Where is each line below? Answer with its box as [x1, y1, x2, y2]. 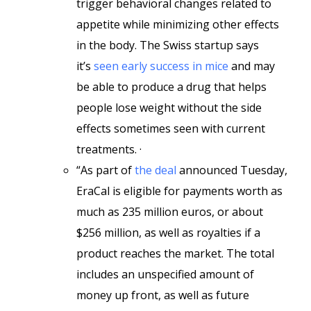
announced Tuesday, [176, 162, 287, 178]
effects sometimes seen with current [76, 121, 265, 136]
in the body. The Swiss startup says [76, 37, 259, 53]
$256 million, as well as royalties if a [76, 225, 260, 240]
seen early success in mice [94, 58, 228, 74]
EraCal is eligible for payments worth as [76, 183, 283, 199]
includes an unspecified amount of [76, 267, 254, 282]
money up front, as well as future [76, 287, 249, 303]
